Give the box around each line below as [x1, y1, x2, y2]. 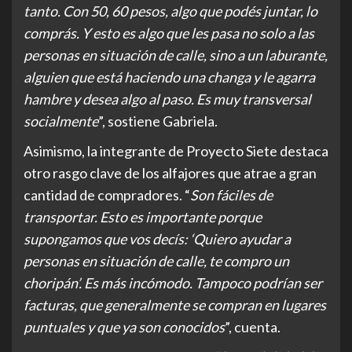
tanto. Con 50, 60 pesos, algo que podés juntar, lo [24, 2, 317, 20]
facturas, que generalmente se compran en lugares [24, 296, 326, 314]
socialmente [24, 112, 98, 130]
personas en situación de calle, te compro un [24, 252, 289, 270]
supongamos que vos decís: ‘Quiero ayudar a [24, 230, 291, 248]
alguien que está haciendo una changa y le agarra [24, 68, 315, 86]
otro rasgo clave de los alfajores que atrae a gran [24, 164, 317, 182]
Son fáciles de [190, 186, 273, 204]
